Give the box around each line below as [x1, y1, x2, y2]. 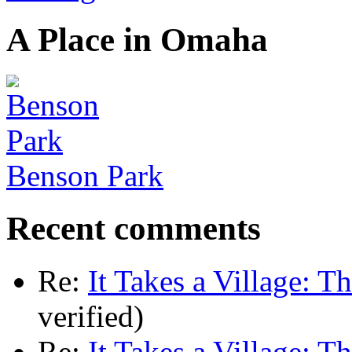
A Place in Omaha [6, 21, 268, 59]
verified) [38, 299, 144, 334]
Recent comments [6, 210, 261, 247]
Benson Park [6, 159, 163, 193]
